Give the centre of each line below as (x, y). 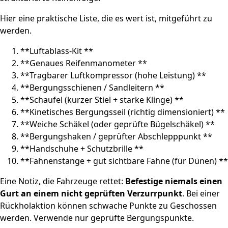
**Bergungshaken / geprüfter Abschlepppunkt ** (116, 137)
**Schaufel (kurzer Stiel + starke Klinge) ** (102, 100)
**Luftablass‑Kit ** (57, 51)
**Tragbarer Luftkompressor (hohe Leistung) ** (113, 76)
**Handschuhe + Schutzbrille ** (82, 149)
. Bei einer (201, 194)
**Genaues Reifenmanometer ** (84, 63)
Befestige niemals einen (174, 181)
